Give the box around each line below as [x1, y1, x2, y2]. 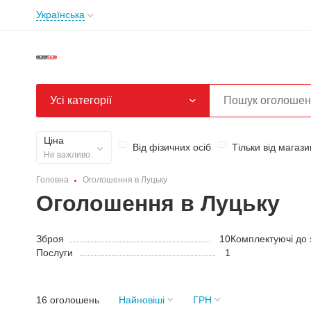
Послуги [36, 246, 73, 258]
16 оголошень [36, 294, 99, 305]
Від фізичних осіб [133, 141, 211, 153]
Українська [36, 9, 85, 20]
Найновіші [119, 294, 165, 305]
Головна [36, 174, 69, 185]
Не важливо [44, 149, 90, 160]
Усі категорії [50, 94, 112, 106]
